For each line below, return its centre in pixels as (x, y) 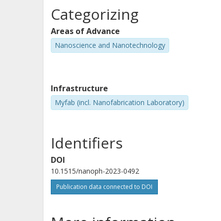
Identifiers (87, 143)
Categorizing (95, 14)
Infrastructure (79, 88)
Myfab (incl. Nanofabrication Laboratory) (120, 102)
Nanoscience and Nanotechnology (110, 45)
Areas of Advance (85, 31)
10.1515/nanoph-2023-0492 (95, 171)
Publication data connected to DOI (104, 187)
